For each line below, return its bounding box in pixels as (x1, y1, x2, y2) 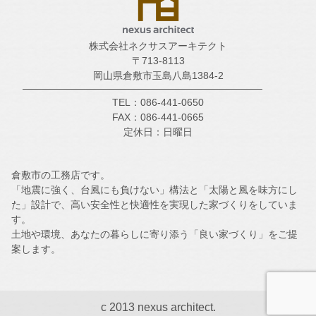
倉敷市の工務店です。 (11, 169, 110, 181)
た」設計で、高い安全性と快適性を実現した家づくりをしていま (11, 198, 298, 210)
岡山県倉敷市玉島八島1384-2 (92, 69, 224, 81)
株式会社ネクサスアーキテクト (89, 39, 227, 51)
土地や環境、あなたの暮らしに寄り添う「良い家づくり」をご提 (11, 228, 298, 240)
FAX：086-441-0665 (112, 111, 204, 123)
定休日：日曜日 (123, 126, 193, 138)
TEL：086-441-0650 (112, 96, 204, 108)
